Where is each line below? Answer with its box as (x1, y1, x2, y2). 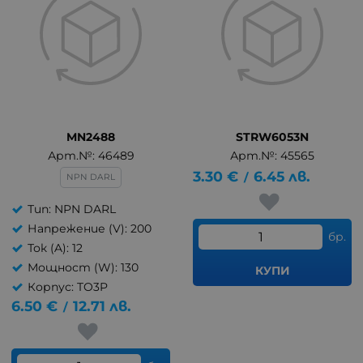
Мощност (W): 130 (28, 260, 139, 275)
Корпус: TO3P (28, 280, 108, 294)
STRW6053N (236, 130, 309, 144)
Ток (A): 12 (28, 241, 83, 255)
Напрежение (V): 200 (28, 221, 152, 236)
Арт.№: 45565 (230, 148, 314, 163)
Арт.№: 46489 (47, 148, 135, 163)
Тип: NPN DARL (28, 202, 116, 216)
